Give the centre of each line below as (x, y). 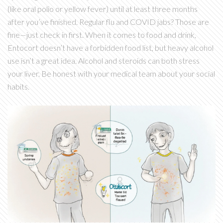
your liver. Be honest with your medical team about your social (111, 74)
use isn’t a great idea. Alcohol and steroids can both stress (104, 61)
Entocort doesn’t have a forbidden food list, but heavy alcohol (111, 48)
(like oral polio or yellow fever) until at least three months (103, 9)
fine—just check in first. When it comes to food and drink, (102, 35)
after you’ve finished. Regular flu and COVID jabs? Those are (108, 22)
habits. (18, 87)
